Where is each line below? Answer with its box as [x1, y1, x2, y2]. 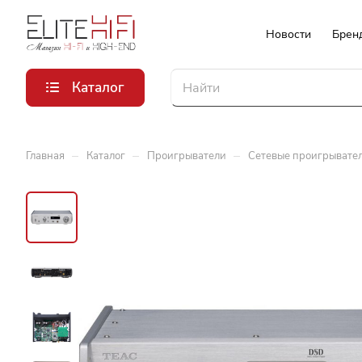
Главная [26, 149, 65, 163]
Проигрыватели [147, 149, 226, 163]
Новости [266, 26, 312, 42]
